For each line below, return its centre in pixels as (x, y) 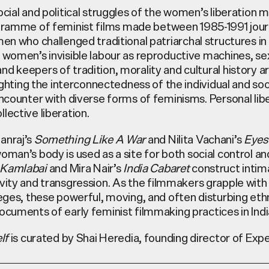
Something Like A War (90, 139)
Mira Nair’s (96, 168)
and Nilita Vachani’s (195, 139)
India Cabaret (156, 168)
